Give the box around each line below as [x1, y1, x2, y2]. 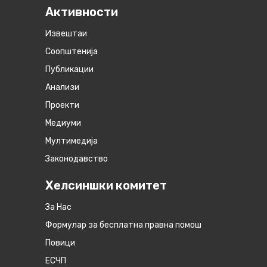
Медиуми [45, 117, 81, 128]
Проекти [45, 100, 79, 110]
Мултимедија [45, 135, 98, 146]
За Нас [45, 201, 72, 212]
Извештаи [45, 28, 87, 39]
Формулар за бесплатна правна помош [45, 219, 201, 230]
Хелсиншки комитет [45, 178, 167, 193]
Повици [45, 237, 75, 248]
